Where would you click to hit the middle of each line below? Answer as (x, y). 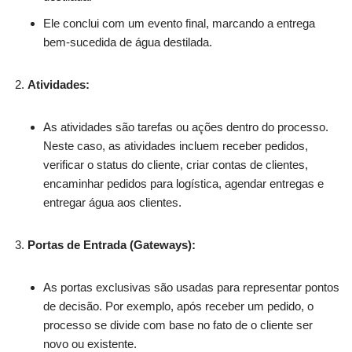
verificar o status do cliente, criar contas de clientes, (176, 164)
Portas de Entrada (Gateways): (112, 244)
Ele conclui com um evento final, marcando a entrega (179, 23)
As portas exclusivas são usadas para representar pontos (191, 287)
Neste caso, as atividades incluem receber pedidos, (176, 145)
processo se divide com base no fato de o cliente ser (178, 324)
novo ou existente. (90, 343)
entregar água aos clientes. (112, 202)
